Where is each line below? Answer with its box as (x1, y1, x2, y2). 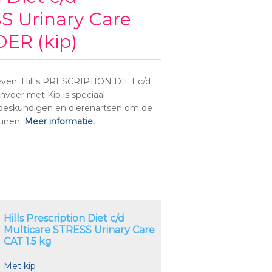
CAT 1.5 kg (4, 236, 52, 247)
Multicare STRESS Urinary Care (4, 224, 155, 236)
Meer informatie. (24, 116, 95, 127)
